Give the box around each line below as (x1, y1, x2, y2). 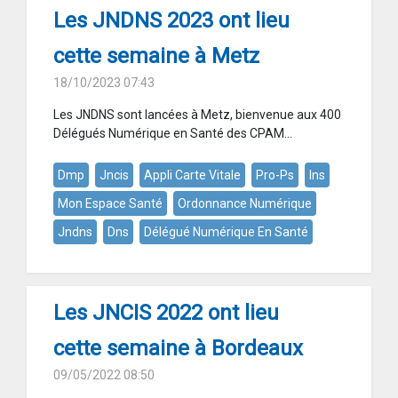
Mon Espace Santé (58, 196, 163, 211)
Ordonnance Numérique (178, 196, 312, 211)
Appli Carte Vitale (144, 168, 241, 183)
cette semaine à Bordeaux (53, 336, 303, 362)
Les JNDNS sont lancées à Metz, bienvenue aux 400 (53, 107, 341, 123)
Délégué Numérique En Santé (144, 225, 308, 240)
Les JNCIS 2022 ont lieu (53, 300, 279, 326)
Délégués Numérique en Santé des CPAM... (53, 126, 292, 141)
